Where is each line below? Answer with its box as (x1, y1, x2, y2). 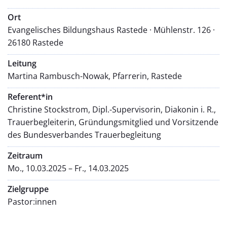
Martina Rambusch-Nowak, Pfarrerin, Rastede (8, 70, 182, 82)
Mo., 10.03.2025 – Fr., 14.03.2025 (8, 162, 129, 174)
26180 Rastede (8, 36, 63, 48)
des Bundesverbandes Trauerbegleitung (8, 129, 161, 140)
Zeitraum (8, 149, 43, 161)
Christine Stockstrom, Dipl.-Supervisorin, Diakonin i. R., (8, 103, 216, 115)
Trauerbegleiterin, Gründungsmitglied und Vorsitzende (8, 116, 218, 128)
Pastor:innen (8, 196, 57, 207)
